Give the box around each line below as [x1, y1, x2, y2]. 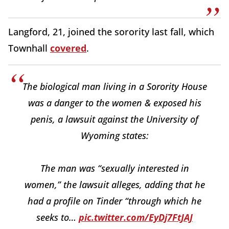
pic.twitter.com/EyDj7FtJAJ [79, 211, 193, 223]
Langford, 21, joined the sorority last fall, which [8, 25, 214, 38]
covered [50, 41, 86, 54]
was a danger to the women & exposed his [28, 96, 201, 109]
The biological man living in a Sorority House [22, 80, 207, 93]
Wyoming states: [80, 129, 149, 142]
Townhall [8, 41, 50, 54]
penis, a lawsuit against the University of [31, 112, 198, 125]
